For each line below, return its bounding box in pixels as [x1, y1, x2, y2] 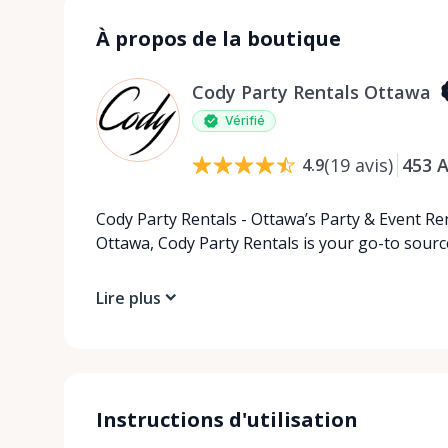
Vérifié [225, 112, 265, 128]
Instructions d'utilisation [96, 405, 358, 433]
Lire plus [96, 286, 161, 309]
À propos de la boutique [96, 24, 341, 52]
